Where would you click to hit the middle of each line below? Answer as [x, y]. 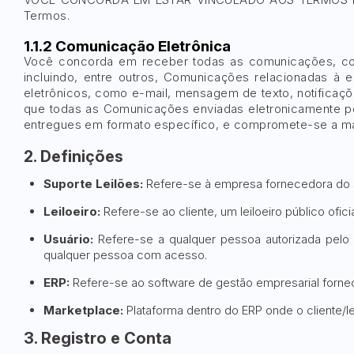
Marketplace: [83, 310]
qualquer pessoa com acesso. [125, 255]
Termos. [47, 15]
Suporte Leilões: [93, 184]
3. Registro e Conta [98, 338]
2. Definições [73, 156]
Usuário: [68, 239]
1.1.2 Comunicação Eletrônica [127, 46]
